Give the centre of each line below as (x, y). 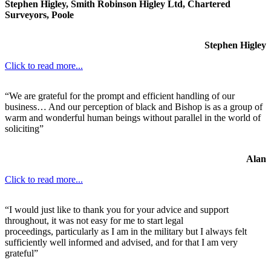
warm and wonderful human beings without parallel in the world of (133, 117)
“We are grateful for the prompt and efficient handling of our (120, 96)
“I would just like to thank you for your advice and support (117, 209)
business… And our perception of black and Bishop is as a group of (134, 106)
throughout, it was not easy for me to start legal (94, 220)
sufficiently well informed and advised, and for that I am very (121, 242)
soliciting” (24, 128)
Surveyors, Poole (39, 15)
